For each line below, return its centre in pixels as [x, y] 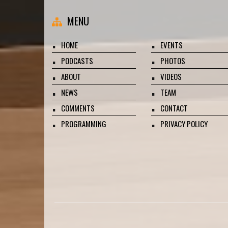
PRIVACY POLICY [184, 124]
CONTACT [174, 108]
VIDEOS [171, 76]
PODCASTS [77, 61]
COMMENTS [78, 108]
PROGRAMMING [84, 124]
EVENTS [172, 45]
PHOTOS [173, 61]
